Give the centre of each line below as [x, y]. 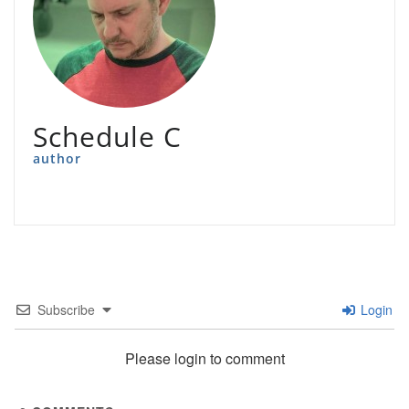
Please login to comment [204, 359]
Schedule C [107, 137]
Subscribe [66, 310]
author [57, 159]
